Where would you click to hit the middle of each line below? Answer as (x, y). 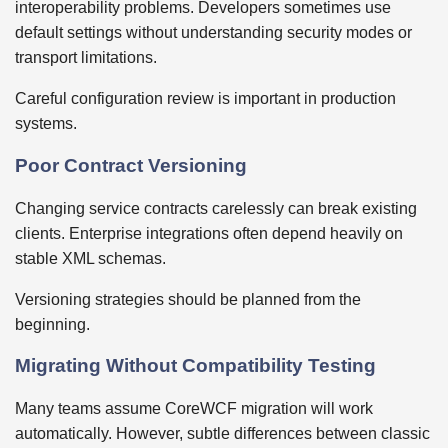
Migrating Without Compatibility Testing (195, 366)
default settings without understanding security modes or (213, 33)
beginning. (52, 324)
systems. (46, 124)
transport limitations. (86, 58)
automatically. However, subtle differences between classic (222, 434)
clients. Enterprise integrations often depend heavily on (209, 233)
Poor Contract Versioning (131, 165)
